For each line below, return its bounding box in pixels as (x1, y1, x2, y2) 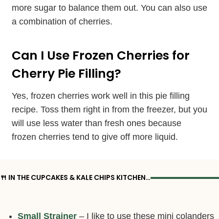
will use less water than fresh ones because (12, 118, 181, 128)
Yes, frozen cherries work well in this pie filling (12, 90, 190, 101)
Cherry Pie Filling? (12, 65, 121, 82)
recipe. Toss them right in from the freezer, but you (12, 104, 207, 114)
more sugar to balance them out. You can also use (12, 2, 207, 13)
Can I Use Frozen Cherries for (12, 47, 190, 64)
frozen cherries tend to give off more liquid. (12, 131, 178, 142)
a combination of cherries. (12, 16, 112, 26)
